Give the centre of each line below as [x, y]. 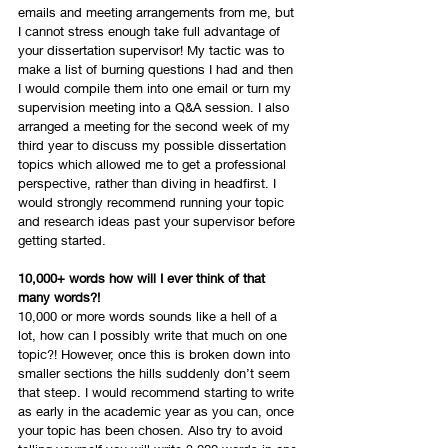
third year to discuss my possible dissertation [154, 145]
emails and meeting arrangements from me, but [158, 12]
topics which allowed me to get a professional [154, 164]
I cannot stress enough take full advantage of [151, 31]
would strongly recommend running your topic [153, 202]
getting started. [64, 240]
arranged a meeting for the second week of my [156, 126]
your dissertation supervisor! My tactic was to [153, 50]
